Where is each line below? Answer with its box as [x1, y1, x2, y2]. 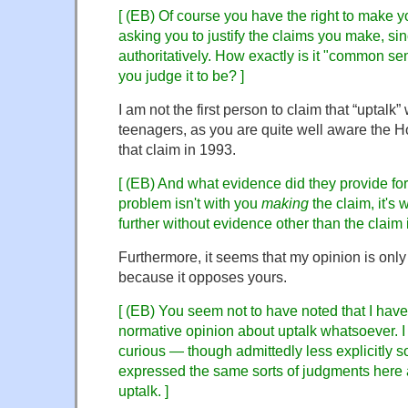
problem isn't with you [118, 194, 261, 211]
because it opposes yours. [118, 268, 287, 285]
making [261, 194, 309, 211]
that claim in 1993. [118, 140, 236, 158]
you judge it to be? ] [118, 66, 244, 84]
